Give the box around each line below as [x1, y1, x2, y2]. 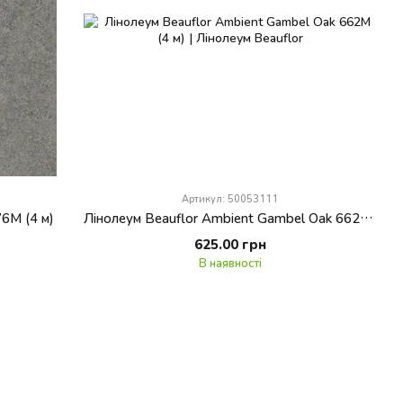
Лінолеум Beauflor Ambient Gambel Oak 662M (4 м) [360, 209, 374, 226]
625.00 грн [193, 235, 266, 252]
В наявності [198, 255, 262, 270]
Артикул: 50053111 [182, 192, 279, 204]
